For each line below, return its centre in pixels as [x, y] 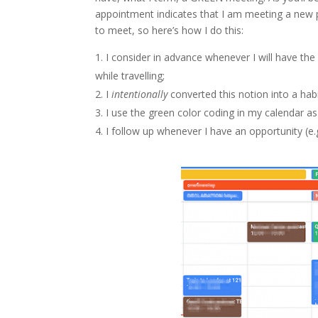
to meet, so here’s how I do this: [170, 30]
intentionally [140, 94]
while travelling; [130, 75]
